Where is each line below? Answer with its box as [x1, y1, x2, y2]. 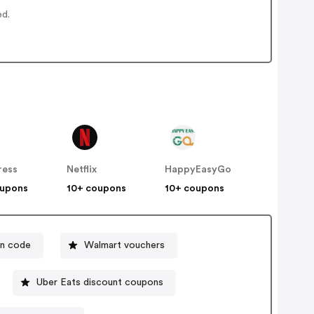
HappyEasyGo [165, 165, 232, 175]
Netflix [67, 165, 97, 175]
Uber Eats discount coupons [36, 277, 164, 287]
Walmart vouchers [84, 240, 165, 250]
